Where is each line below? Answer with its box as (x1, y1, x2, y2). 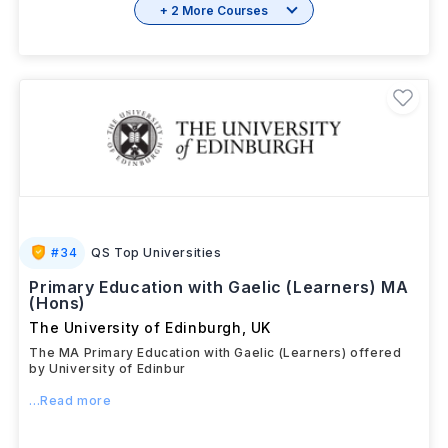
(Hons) (29, 293, 87, 313)
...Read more (29, 393, 112, 408)
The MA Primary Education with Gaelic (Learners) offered (29, 345, 402, 360)
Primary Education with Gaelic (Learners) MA (29, 277, 409, 297)
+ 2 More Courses (160, 2, 268, 18)
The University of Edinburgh (29, 319, 242, 336)
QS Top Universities (91, 245, 222, 260)
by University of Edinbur (29, 361, 186, 376)
